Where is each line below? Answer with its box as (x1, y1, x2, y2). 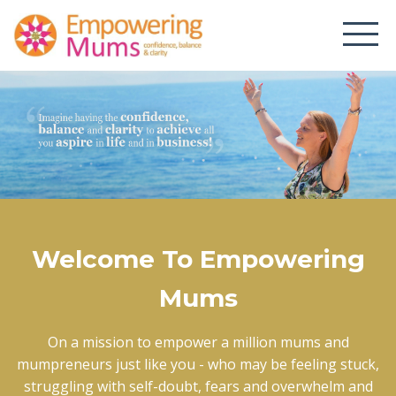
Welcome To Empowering (31, 244, 365, 274)
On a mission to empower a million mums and (47, 332, 349, 352)
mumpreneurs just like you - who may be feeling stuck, (17, 354, 379, 374)
